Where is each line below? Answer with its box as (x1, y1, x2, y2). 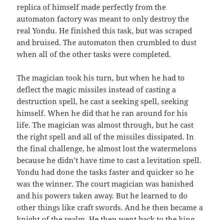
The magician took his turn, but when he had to (17, 73, 185, 83)
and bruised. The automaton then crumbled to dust (17, 37, 197, 48)
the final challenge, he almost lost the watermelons (17, 143, 197, 154)
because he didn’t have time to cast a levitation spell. (17, 155, 202, 165)
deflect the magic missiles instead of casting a (17, 84, 176, 95)
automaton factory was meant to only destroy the (17, 14, 190, 24)
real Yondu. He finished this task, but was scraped (17, 26, 192, 36)
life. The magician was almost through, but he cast (17, 120, 194, 130)
